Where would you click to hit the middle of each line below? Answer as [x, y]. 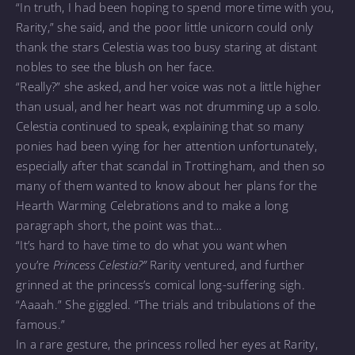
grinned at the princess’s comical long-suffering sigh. [160, 284]
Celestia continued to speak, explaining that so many [160, 126]
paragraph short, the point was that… [119, 225]
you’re [34, 264]
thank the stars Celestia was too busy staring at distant [167, 46]
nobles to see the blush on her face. [116, 66]
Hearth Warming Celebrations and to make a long [152, 205]
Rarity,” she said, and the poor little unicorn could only [165, 27]
